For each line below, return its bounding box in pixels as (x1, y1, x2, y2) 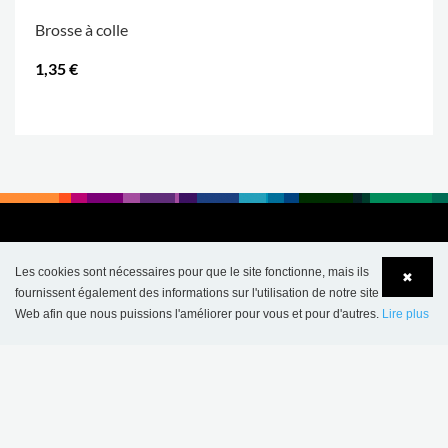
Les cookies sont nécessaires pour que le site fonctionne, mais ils (15, 265, 369, 279)
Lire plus (382, 307, 429, 321)
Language (56, 321, 123, 340)
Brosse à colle (35, 20, 128, 39)
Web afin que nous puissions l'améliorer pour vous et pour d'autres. (15, 307, 382, 321)
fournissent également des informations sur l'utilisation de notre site (15, 286, 379, 300)
